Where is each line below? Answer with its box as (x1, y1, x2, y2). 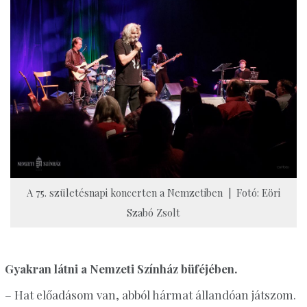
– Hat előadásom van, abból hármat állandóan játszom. (4, 286, 296, 302)
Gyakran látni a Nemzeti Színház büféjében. (4, 261, 238, 277)
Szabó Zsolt (126, 206, 180, 220)
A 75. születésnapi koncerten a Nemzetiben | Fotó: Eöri (26, 186, 280, 200)
